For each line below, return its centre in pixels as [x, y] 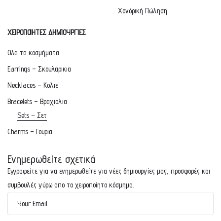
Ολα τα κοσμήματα [33, 52]
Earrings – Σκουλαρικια [39, 69]
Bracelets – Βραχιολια [37, 101]
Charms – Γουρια [30, 131]
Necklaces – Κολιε [33, 85]
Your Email [32, 203]
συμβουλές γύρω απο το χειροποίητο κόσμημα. [71, 184]
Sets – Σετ [32, 115]
